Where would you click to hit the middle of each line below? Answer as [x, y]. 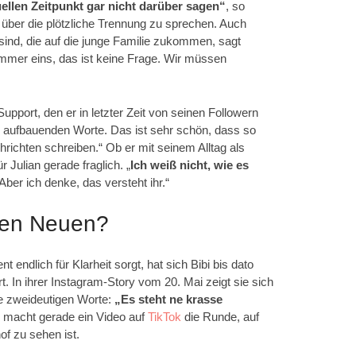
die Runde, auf [220, 316]
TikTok [164, 316]
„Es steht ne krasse [168, 299]
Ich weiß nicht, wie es [190, 164]
